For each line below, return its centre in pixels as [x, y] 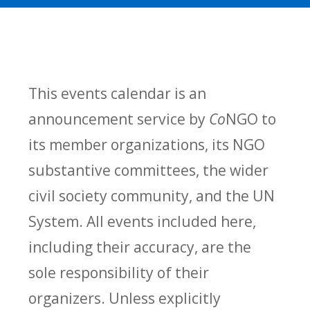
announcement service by [119, 118]
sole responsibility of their [119, 272]
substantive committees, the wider [149, 170]
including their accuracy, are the [140, 246]
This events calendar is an [118, 93]
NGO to [251, 118]
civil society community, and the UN [152, 195]
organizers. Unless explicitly [125, 298]
